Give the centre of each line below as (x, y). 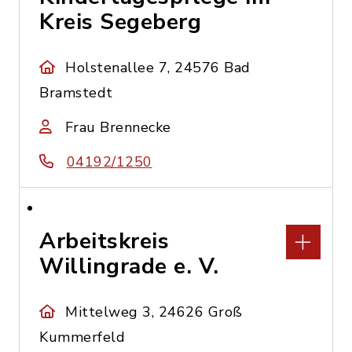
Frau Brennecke (118, 127)
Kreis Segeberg (120, 22)
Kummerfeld (82, 337)
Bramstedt (76, 93)
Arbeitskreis (104, 241)
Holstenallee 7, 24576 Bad (158, 68)
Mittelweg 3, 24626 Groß (154, 312)
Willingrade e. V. (129, 266)
